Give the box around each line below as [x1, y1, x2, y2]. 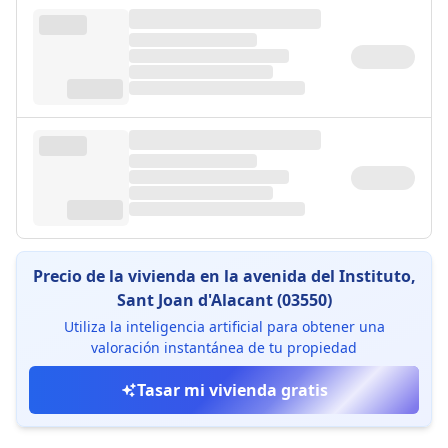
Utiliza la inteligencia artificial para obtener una [63, 317, 385, 336]
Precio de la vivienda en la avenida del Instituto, [32, 265, 416, 287]
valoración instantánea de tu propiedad [91, 338, 357, 357]
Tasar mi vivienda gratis [136, 379, 328, 401]
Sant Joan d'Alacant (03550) [116, 289, 332, 311]
